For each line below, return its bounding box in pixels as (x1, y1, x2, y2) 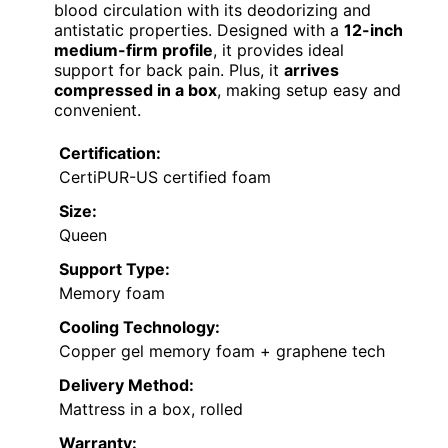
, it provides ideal (213, 39, 344, 60)
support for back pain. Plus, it (54, 59, 284, 80)
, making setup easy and (217, 79, 401, 100)
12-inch (344, 19, 403, 40)
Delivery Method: (59, 374, 194, 395)
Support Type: (59, 258, 170, 279)
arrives (284, 59, 339, 80)
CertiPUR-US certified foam (59, 166, 271, 187)
